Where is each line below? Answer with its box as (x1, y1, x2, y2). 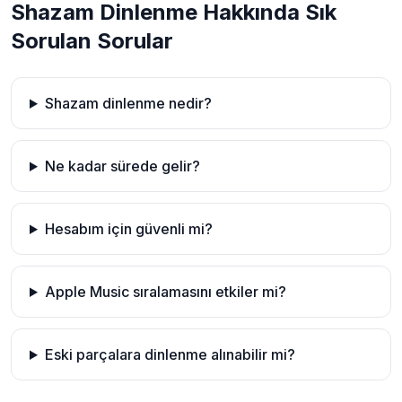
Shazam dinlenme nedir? (44, 94, 212, 112)
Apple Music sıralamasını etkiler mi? (44, 283, 286, 301)
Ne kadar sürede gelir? (44, 157, 200, 175)
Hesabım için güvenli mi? (44, 220, 213, 238)
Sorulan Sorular (11, 28, 173, 54)
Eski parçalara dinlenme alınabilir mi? (44, 345, 295, 363)
